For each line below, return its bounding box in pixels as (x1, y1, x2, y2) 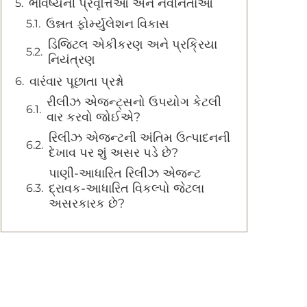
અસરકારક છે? (49, 196, 125, 211)
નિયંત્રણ (48, 52, 95, 67)
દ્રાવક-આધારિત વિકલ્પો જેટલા (49, 181, 204, 196)
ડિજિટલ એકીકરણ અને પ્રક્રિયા (48, 37, 217, 52)
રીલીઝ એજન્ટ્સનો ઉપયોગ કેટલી (47, 95, 221, 110)
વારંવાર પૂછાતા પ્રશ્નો (29, 74, 124, 89)
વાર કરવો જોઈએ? (47, 110, 140, 125)
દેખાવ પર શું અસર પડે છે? (49, 145, 178, 160)
